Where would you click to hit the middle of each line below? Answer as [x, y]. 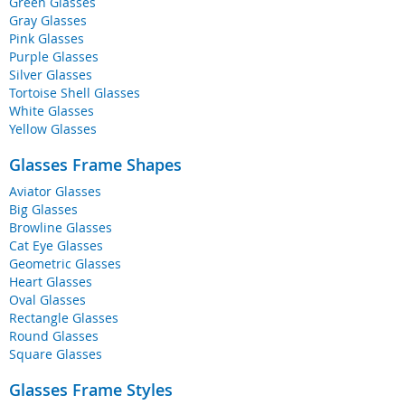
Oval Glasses [47, 300]
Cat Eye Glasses [56, 246]
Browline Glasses [61, 228]
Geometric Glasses [65, 264]
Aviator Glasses [55, 192]
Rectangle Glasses [64, 318]
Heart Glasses [51, 282]
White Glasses [52, 111]
